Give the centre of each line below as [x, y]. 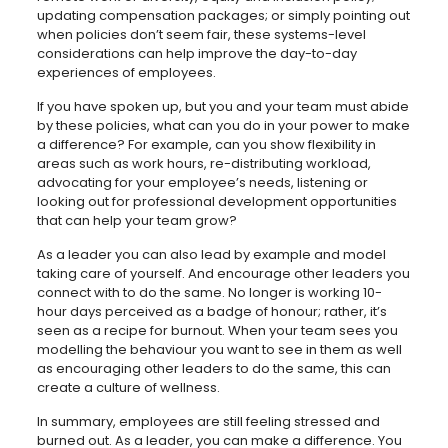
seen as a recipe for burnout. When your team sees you [217, 331]
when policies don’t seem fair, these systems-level [201, 35]
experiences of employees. [126, 73]
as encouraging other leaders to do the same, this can [213, 369]
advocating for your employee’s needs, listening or [202, 183]
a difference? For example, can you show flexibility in [206, 145]
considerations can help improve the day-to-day [196, 54]
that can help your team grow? [136, 221]
